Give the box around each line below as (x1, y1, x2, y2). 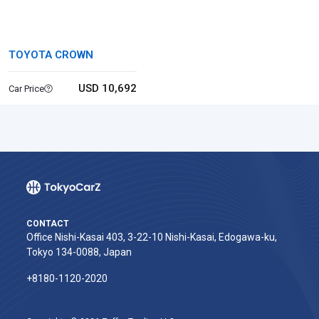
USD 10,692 (78, 82, 137, 95)
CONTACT (26, 219, 69, 229)
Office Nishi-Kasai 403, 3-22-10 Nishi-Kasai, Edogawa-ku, (26, 231, 277, 243)
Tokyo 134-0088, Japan (26, 246, 132, 258)
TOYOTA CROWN (9, 48, 93, 61)
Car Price (9, 83, 44, 94)
